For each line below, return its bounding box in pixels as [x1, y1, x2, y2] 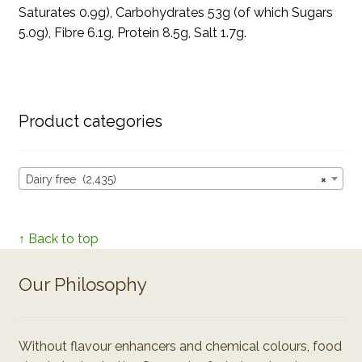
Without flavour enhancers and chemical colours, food [18, 338, 342, 354]
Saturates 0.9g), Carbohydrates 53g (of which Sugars [18, 5, 333, 21]
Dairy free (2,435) [25, 172, 116, 186]
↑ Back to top [18, 230, 99, 246]
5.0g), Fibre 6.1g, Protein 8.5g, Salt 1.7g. [18, 25, 246, 41]
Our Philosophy [18, 273, 147, 295]
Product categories [18, 111, 162, 131]
